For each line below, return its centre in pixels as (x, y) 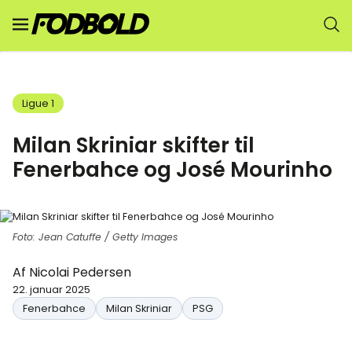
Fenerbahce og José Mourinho (172, 169)
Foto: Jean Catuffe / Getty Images (95, 237)
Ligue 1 (38, 103)
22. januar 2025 (51, 290)
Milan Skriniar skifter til (134, 145)
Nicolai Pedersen (80, 272)
